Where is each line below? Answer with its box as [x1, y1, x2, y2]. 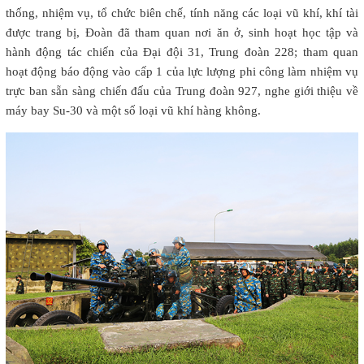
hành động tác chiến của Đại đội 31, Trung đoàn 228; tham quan [6, 45, 358, 58]
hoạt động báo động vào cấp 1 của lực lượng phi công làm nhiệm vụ [6, 64, 358, 78]
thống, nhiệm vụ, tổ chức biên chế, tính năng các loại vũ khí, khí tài [6, 6, 358, 19]
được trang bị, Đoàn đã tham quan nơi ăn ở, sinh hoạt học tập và [6, 25, 358, 39]
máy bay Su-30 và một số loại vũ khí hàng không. [6, 103, 261, 117]
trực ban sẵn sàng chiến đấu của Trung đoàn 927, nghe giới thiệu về [6, 84, 358, 97]
